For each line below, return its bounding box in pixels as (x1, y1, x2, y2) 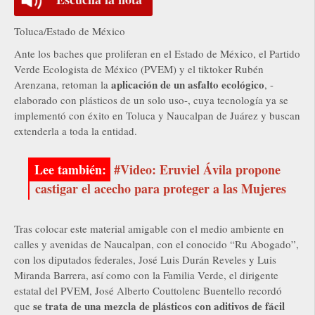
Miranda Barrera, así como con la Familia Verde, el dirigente (14, 268, 278, 283)
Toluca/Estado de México (14, 24, 125, 39)
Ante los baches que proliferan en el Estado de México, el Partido (14, 46, 300, 61)
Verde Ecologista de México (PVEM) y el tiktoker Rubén (14, 62, 264, 77)
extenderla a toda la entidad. (14, 124, 137, 139)
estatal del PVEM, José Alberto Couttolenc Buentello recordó (14, 283, 282, 298)
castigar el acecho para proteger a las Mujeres (35, 179, 286, 198)
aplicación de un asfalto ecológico (111, 77, 264, 93)
